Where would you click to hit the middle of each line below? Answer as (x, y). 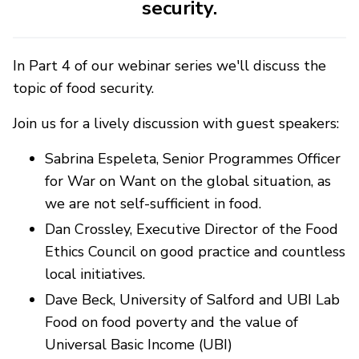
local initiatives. (95, 274)
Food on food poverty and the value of (171, 322)
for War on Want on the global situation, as (188, 181)
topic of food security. (83, 88)
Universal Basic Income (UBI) (139, 344)
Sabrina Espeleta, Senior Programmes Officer (193, 158)
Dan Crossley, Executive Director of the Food (192, 229)
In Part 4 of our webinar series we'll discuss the (169, 65)
